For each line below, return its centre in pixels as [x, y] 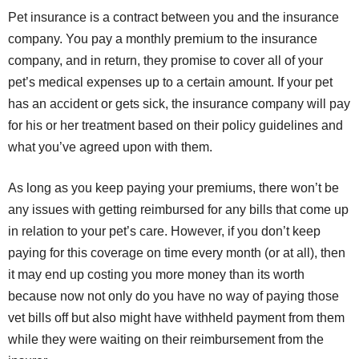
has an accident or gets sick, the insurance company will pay [179, 104]
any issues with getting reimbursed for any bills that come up [178, 210]
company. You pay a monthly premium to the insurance [163, 39]
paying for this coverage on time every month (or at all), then [177, 253]
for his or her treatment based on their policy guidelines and [175, 126]
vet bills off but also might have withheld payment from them [176, 318]
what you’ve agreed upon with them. [110, 147]
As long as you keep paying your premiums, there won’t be [173, 188]
